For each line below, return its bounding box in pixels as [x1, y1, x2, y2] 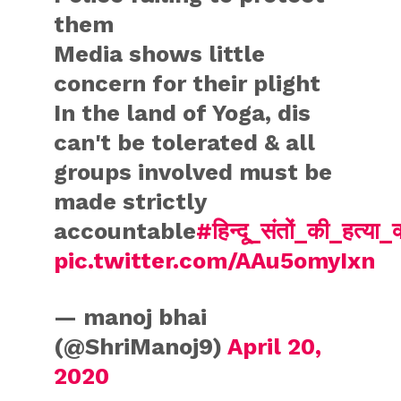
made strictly [54, 187, 207, 215]
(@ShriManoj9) [54, 332, 228, 360]
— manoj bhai [54, 303, 208, 330]
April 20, [227, 332, 322, 360]
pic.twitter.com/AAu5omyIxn [54, 246, 376, 274]
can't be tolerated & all [54, 128, 316, 156]
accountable [54, 217, 197, 244]
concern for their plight [54, 69, 321, 97]
